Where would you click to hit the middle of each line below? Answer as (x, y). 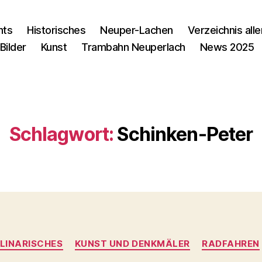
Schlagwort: (61, 134)
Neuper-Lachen (137, 30)
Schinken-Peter (185, 134)
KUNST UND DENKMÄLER (132, 244)
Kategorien (156, 238)
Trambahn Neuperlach (133, 47)
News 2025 (227, 47)
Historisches (56, 30)
